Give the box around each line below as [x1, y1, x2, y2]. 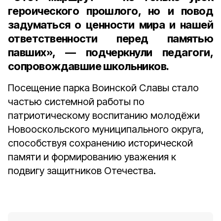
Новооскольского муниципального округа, [8, 123, 204, 135]
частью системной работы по [8, 96, 145, 108]
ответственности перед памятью [8, 32, 213, 45]
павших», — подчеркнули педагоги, [8, 46, 213, 59]
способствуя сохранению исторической [8, 137, 193, 149]
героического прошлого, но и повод [8, 4, 213, 17]
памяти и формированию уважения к [8, 151, 176, 163]
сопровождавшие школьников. [8, 60, 169, 73]
